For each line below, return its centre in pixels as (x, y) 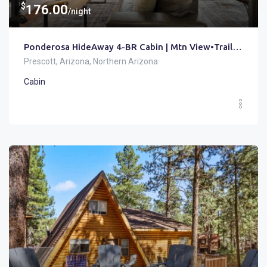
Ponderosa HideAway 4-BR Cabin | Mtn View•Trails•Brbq (237, 46)
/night (79, 11)
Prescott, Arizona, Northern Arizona (91, 61)
